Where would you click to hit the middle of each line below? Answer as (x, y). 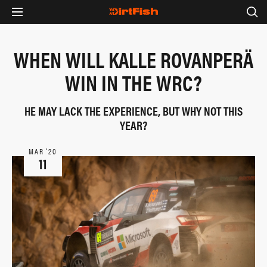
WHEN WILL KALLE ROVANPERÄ (133, 59)
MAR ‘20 (43, 151)
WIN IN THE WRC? (133, 82)
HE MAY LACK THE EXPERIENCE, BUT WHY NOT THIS (133, 111)
